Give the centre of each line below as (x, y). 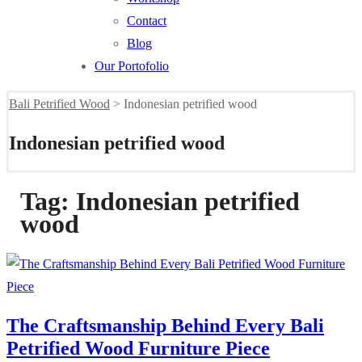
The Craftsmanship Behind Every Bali (165, 325)
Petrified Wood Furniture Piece (138, 348)
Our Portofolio (132, 66)
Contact (147, 21)
